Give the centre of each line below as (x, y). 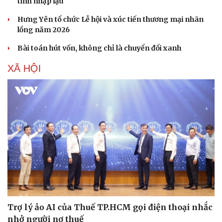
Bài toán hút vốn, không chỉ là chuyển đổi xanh (99, 48)
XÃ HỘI (24, 69)
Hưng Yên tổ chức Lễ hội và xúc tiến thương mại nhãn (111, 20)
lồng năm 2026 (44, 30)
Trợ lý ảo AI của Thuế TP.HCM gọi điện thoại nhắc (110, 207)
